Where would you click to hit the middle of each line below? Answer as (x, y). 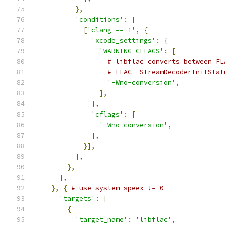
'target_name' (101, 220)
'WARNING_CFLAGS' (132, 51)
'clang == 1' (111, 30)
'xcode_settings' (124, 40)
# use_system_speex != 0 (118, 188)
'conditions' (99, 19)
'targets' (77, 199)
